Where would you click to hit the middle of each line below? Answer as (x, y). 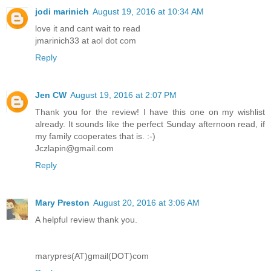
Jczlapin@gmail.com (74, 149)
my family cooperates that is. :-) (95, 136)
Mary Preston (62, 203)
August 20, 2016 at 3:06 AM (146, 203)
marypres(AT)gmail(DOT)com (92, 256)
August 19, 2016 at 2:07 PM (123, 95)
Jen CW (51, 95)
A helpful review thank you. (86, 220)
